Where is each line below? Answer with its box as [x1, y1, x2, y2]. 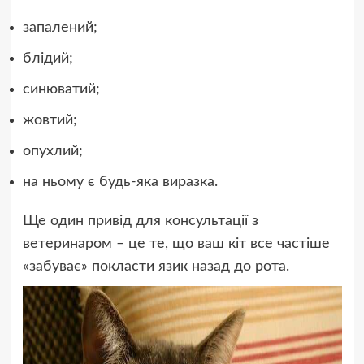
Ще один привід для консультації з [22, 213, 258, 228]
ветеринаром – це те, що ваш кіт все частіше [22, 236, 330, 251]
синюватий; [22, 81, 100, 97]
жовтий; [22, 112, 77, 128]
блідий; [22, 50, 73, 66]
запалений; [22, 19, 97, 35]
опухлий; [22, 143, 83, 158]
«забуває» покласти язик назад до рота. [22, 258, 289, 274]
